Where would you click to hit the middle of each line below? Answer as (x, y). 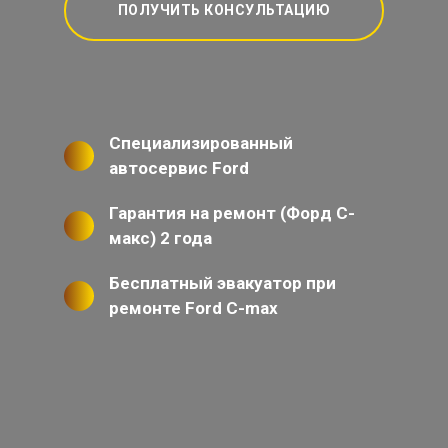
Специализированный (201, 143)
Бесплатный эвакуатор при (222, 283)
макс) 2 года (160, 238)
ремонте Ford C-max (193, 308)
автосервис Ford (179, 168)
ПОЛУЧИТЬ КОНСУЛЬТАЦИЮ (224, 10)
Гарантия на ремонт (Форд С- (232, 213)
